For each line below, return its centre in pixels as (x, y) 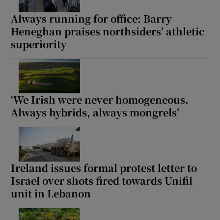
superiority (39, 44)
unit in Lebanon (51, 193)
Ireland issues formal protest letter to (104, 167)
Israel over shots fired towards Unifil (102, 180)
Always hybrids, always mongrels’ (95, 112)
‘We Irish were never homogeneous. (100, 99)
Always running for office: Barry (92, 18)
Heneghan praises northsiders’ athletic (108, 31)
